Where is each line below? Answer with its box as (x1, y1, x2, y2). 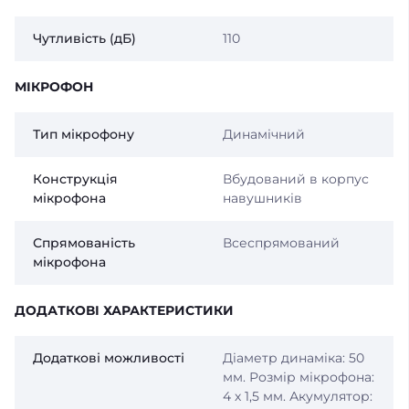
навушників (222, 190, 302, 207)
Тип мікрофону (33, 126, 134, 143)
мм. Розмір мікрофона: (222, 369, 374, 386)
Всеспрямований (222, 235, 340, 252)
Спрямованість (33, 235, 135, 252)
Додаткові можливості (33, 350, 184, 367)
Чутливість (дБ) (33, 30, 136, 47)
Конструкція (33, 171, 118, 188)
